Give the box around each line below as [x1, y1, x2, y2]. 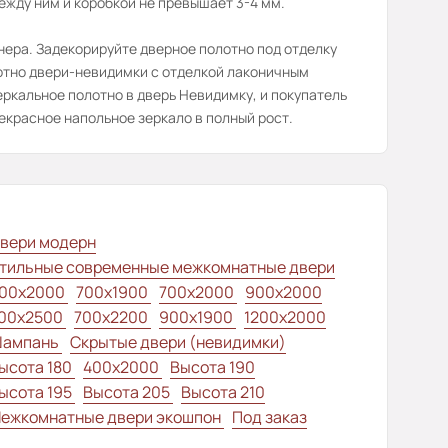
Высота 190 [170, 356, 255, 378]
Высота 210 [181, 381, 265, 403]
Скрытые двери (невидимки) [70, 331, 286, 353]
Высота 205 [83, 381, 173, 403]
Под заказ [232, 406, 307, 428]
